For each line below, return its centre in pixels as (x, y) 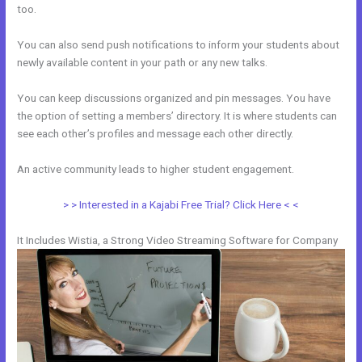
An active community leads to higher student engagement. (156, 168)
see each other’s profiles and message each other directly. (156, 133)
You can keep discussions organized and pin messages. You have (174, 97)
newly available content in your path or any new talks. (143, 62)
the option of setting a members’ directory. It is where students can (177, 115)
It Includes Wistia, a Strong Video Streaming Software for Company (178, 240)
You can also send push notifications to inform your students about (179, 44)
